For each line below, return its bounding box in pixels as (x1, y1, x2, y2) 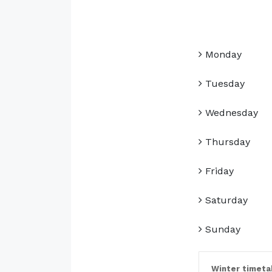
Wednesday (202, 107, 258, 119)
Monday (202, 49, 242, 61)
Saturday (202, 194, 248, 206)
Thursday (202, 136, 250, 148)
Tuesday (202, 78, 245, 90)
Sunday (202, 223, 240, 236)
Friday (202, 165, 234, 177)
